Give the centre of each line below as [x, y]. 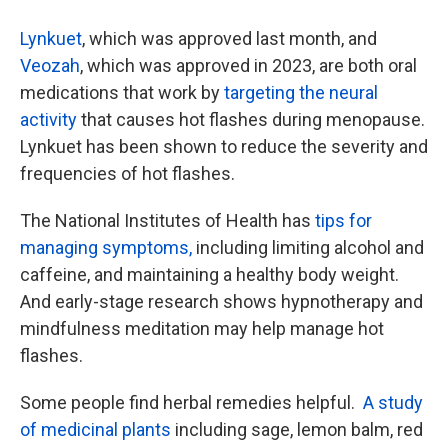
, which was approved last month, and [229, 38]
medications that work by [122, 92]
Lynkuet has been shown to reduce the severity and [224, 146]
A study [391, 402]
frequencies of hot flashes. [127, 173]
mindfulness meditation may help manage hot [202, 328]
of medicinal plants [95, 429]
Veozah [50, 65]
